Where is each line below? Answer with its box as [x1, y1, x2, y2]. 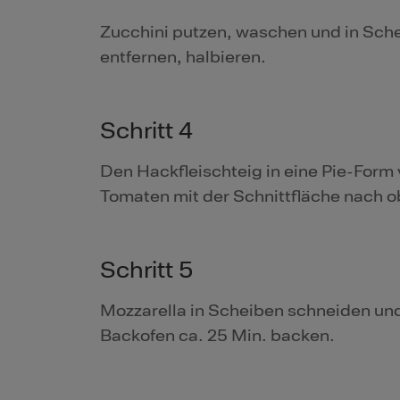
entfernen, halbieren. [100, 47, 266, 68]
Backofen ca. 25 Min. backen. [100, 326, 335, 346]
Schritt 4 [100, 117, 193, 146]
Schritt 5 [100, 256, 193, 285]
